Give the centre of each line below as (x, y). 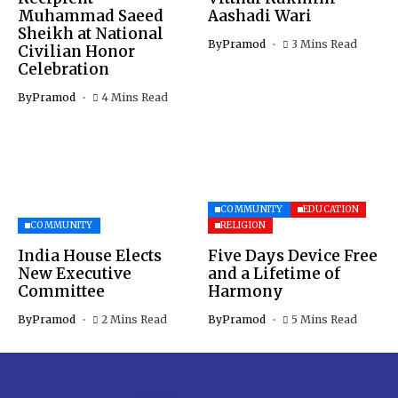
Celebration (64, 70)
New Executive (75, 274)
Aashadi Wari (260, 16)
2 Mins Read (134, 320)
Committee (61, 292)
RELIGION (243, 226)
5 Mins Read (324, 320)
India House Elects (90, 256)
